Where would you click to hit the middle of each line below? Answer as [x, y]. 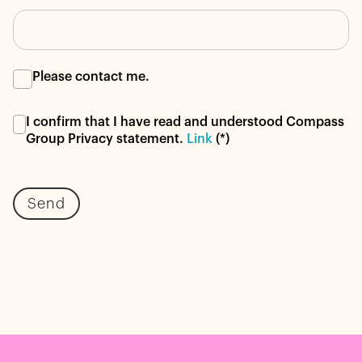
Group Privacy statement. [106, 139]
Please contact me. [91, 77]
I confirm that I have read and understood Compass [185, 122]
